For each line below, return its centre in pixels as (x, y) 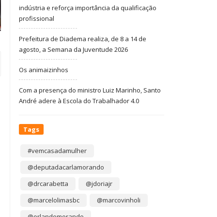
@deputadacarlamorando (66, 167)
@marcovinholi (119, 200)
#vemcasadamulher (57, 151)
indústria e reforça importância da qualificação (88, 8)
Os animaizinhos (44, 70)
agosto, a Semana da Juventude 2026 (73, 49)
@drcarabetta (48, 184)
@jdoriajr (99, 184)
